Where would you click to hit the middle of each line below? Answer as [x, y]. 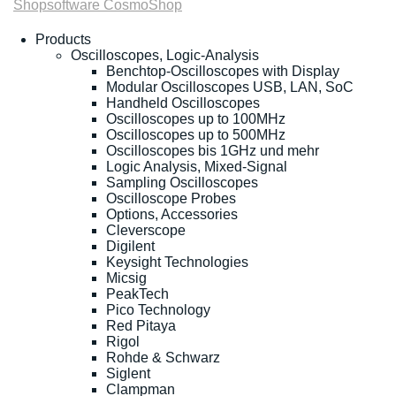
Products [63, 39]
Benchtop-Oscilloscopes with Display [223, 71]
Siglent [128, 373]
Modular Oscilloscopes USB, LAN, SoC [230, 87]
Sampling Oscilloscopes [182, 182]
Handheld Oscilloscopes [183, 103]
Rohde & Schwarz [163, 357]
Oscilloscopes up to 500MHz [196, 134]
